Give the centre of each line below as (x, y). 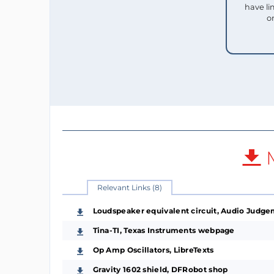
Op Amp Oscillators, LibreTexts (153, 250)
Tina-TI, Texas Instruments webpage (164, 230)
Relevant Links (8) (129, 187)
